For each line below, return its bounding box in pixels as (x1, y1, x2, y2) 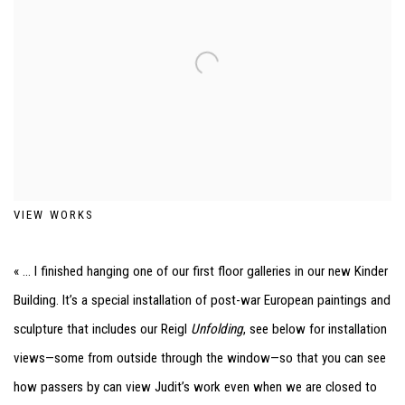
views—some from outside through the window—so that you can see (14, 349, 386, 366)
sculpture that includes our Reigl (14, 320, 191, 337)
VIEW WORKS (14, 207, 94, 221)
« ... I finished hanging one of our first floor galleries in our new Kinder (14, 262, 388, 279)
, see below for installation (243, 320, 387, 337)
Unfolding (191, 320, 243, 337)
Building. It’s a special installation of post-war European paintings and (14, 291, 391, 308)
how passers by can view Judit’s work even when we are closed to (14, 378, 377, 395)
